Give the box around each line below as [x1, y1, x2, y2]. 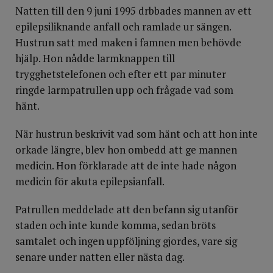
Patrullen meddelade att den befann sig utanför [15, 202, 238, 216]
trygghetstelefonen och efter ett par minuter [15, 67, 226, 81]
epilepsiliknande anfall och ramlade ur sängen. [15, 19, 231, 34]
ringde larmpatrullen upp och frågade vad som [15, 83, 233, 97]
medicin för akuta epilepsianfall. [15, 174, 165, 188]
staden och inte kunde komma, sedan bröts [15, 218, 216, 232]
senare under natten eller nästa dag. [15, 250, 185, 264]
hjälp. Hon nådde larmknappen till [15, 51, 175, 65]
